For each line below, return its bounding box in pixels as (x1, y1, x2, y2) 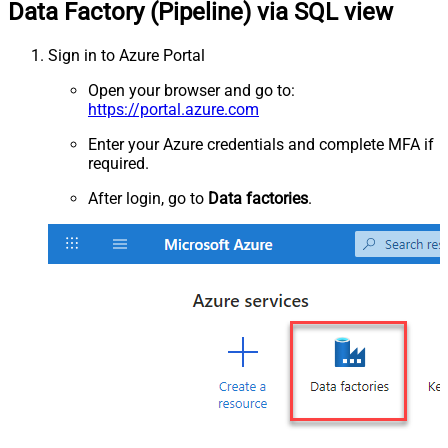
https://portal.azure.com (88, 99, 259, 119)
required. (88, 153, 149, 173)
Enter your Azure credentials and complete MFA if (88, 134, 434, 154)
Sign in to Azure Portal (48, 45, 205, 65)
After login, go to (88, 188, 208, 208)
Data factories (208, 188, 308, 208)
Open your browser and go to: (88, 80, 295, 100)
